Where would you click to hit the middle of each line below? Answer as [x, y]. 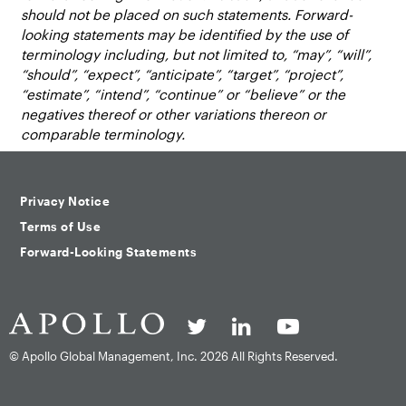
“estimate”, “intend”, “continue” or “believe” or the [184, 94]
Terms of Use [60, 227]
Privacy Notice [65, 202]
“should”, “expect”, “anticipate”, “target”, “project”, [183, 74]
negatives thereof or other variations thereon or [174, 114]
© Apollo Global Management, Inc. [105, 357]
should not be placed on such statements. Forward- [187, 14]
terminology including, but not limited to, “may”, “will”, [197, 54]
